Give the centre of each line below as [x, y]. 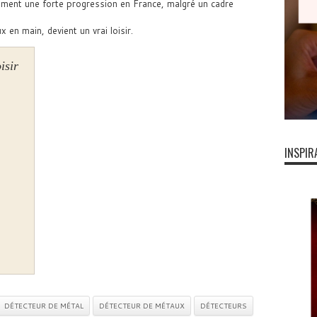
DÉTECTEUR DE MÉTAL [44, 306]
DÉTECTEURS [223, 306]
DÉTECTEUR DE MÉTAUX [142, 306]
